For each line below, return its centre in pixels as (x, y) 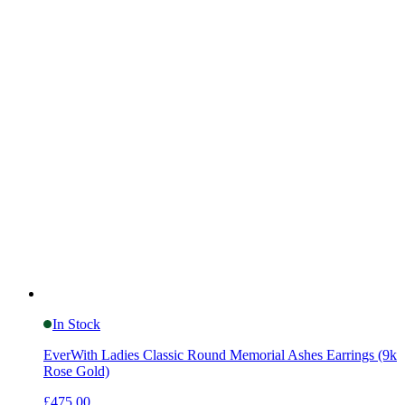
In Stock (76, 324)
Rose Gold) (76, 371)
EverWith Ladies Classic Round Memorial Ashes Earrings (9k (220, 354)
